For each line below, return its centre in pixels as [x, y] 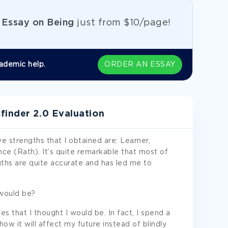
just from [99, 23]
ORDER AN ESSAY [140, 65]
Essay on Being [38, 23]
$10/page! [147, 23]
